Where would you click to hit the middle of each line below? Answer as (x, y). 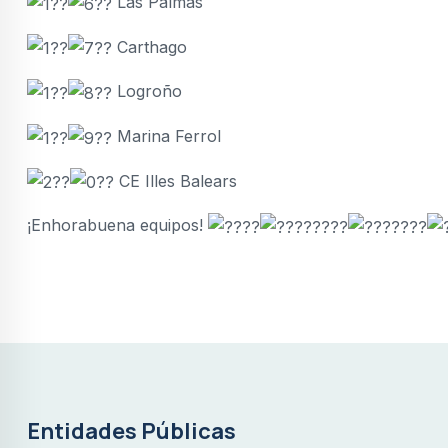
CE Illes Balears (175, 180)
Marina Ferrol (166, 135)
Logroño (147, 91)
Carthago (149, 46)
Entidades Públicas (131, 430)
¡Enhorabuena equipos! (117, 225)
